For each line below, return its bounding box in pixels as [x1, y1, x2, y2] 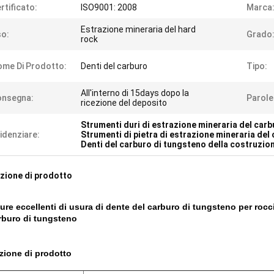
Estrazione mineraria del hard [81, 24, 196, 34]
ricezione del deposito [81, 98, 167, 108]
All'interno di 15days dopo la [81, 88, 189, 98]
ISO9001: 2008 [81, 2, 137, 12]
